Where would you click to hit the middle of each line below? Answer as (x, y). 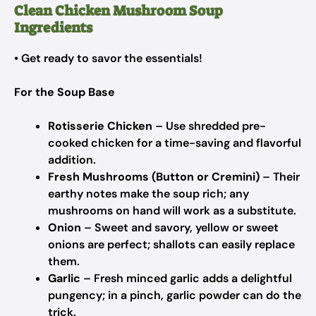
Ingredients (53, 28)
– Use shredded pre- (209, 126)
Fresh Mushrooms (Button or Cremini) (154, 177)
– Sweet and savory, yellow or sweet (180, 227)
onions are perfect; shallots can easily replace (171, 244)
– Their (280, 177)
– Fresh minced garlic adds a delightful (186, 278)
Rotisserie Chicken (100, 126)
